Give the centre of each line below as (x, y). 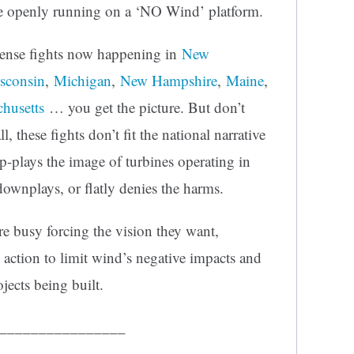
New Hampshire (169, 81)
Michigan (83, 81)
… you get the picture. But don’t (145, 107)
